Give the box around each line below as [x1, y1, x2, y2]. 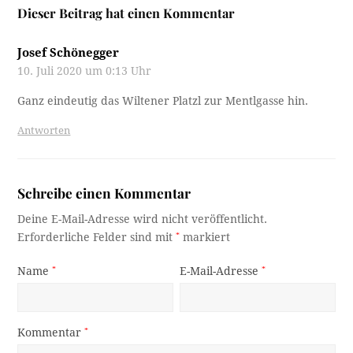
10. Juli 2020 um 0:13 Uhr [17, 64, 152, 77]
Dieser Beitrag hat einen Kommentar [17, 4, 236, 21]
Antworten [17, 124, 71, 136]
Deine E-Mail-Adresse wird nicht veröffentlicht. [17, 212, 268, 225]
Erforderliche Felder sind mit [17, 230, 176, 243]
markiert [180, 230, 231, 243]
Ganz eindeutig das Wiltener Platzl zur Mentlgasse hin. [17, 94, 309, 107]
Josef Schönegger [17, 45, 120, 60]
